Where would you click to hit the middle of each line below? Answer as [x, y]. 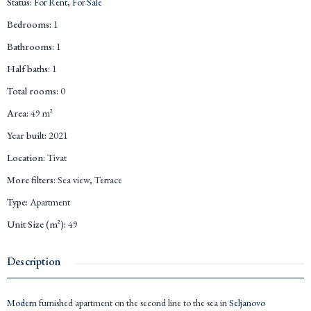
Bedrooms [28, 24]
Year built [26, 135]
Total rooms [32, 91]
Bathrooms [30, 46]
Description [34, 261]
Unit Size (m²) [35, 224]
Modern [22, 302]
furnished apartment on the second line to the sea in [133, 302]
